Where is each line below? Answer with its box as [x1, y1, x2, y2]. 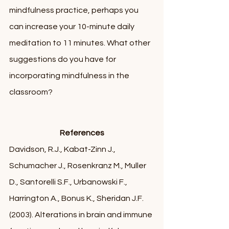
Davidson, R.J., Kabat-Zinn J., [9, 145, 117, 153]
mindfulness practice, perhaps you [9, 6, 140, 14]
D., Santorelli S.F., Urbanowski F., [9, 178, 129, 186]
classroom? [9, 88, 54, 96]
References [59, 129, 104, 137]
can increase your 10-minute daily [9, 22, 136, 31]
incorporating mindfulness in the [9, 72, 131, 80]
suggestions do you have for [9, 55, 118, 63]
